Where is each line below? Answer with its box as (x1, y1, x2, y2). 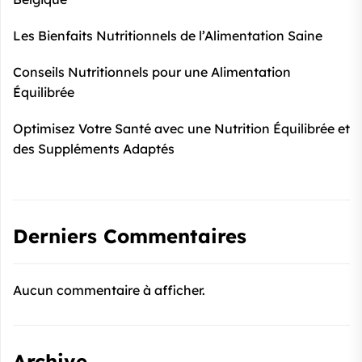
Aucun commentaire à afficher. (13, 282, 205, 299)
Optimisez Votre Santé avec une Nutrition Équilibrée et (13, 120, 350, 137)
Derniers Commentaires (13, 224, 246, 249)
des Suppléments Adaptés (13, 141, 175, 158)
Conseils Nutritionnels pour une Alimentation (13, 64, 291, 81)
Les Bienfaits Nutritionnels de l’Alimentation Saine (13, 27, 322, 44)
